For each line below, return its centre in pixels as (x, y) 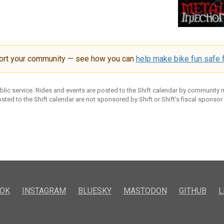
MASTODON (145, 191)
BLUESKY (94, 191)
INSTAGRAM (44, 191)
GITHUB (192, 191)
